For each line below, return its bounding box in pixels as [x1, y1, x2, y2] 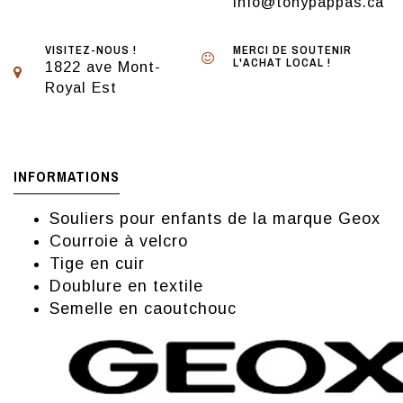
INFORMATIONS [13, 166, 120, 187]
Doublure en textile [49, 277, 203, 296]
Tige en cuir [49, 255, 145, 273]
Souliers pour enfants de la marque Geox [49, 210, 381, 228]
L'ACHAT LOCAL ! [233, 55, 331, 71]
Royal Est [45, 79, 117, 96]
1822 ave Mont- [45, 58, 161, 76]
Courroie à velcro [49, 232, 188, 251]
